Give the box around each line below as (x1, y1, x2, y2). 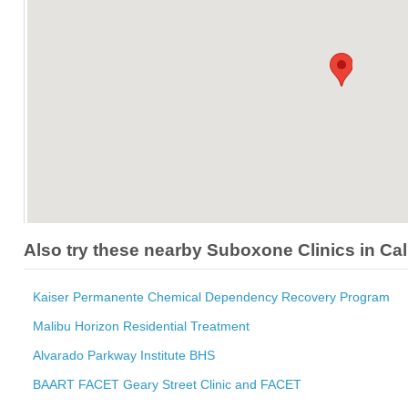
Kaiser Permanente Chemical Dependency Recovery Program (33, 289, 390, 304)
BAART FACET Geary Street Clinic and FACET (33, 376, 301, 392)
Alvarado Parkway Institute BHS (33, 347, 215, 362)
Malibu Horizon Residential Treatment (33, 318, 250, 333)
